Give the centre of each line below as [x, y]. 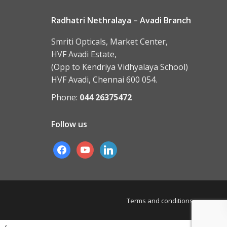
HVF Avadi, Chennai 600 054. [104, 80]
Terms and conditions [160, 201]
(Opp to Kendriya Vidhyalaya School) [120, 67]
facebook [67, 147]
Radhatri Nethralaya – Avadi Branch [121, 20]
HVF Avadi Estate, [84, 54]
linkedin [111, 147]
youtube [89, 147]
